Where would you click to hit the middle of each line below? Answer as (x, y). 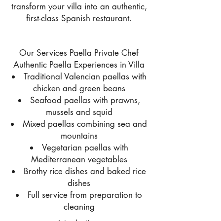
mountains (79, 136)
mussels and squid (79, 112)
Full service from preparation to (85, 195)
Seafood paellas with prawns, (85, 100)
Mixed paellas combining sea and (85, 124)
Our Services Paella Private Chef (79, 53)
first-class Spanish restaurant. (79, 18)
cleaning (79, 207)
